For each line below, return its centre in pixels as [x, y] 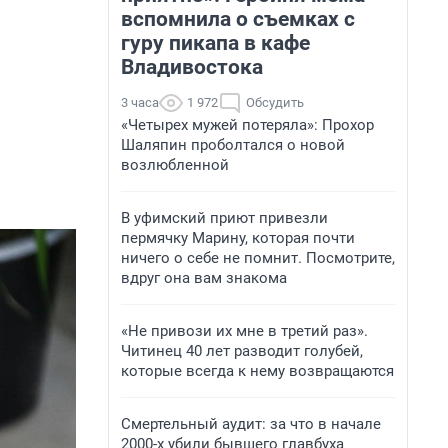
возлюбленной [175, 165]
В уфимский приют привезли [224, 218]
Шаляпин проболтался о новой [233, 145]
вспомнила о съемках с [238, 19]
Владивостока [192, 67]
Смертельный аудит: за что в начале [251, 424]
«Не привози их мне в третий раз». [244, 331]
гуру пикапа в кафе [215, 43]
